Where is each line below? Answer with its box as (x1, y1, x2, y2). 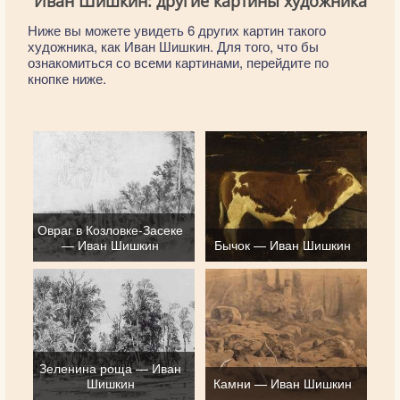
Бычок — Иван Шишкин (214, 236, 352, 254)
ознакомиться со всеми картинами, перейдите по (28, 53, 329, 72)
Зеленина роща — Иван (39, 358, 182, 377)
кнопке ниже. (28, 69, 106, 88)
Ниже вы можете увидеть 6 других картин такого (28, 21, 326, 40)
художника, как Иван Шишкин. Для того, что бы (28, 37, 319, 56)
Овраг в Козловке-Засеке (37, 221, 184, 239)
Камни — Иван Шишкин (213, 373, 353, 392)
